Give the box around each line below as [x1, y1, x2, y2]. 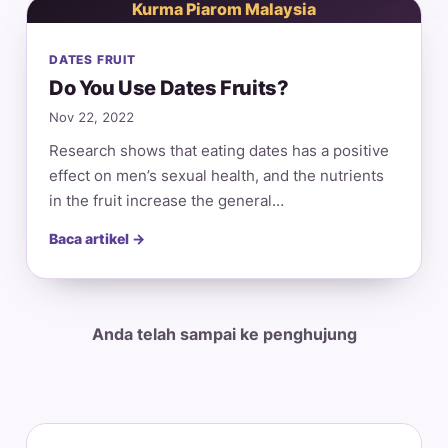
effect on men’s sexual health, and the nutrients [49, 166, 384, 185]
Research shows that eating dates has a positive [49, 141, 389, 160]
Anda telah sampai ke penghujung [91, 324, 357, 344]
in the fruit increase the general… [49, 191, 284, 210]
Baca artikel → [49, 230, 145, 247]
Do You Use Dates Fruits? [49, 76, 289, 100]
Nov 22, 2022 [49, 110, 134, 125]
